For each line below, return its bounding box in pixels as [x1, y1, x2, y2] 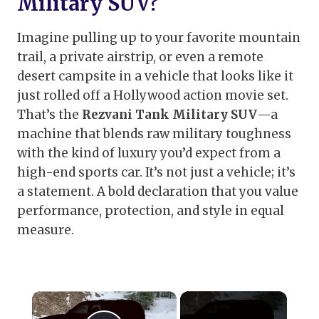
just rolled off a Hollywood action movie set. [17, 88, 288, 104]
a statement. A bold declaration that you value [17, 184, 298, 200]
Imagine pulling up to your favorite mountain [17, 30, 300, 46]
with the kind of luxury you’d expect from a [17, 145, 281, 162]
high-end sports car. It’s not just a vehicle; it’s [17, 164, 296, 181]
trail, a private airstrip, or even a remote [17, 49, 263, 66]
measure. [17, 222, 74, 239]
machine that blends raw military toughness [17, 126, 291, 142]
